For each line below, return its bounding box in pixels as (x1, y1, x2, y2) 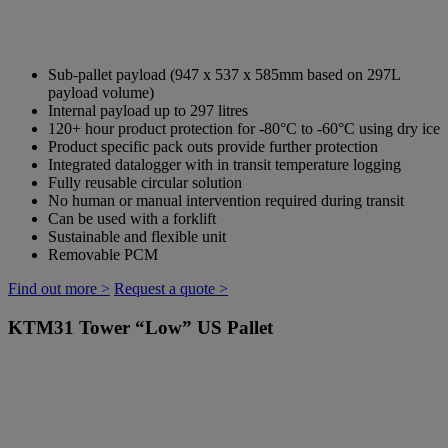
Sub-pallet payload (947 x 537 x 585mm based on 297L (48, 66, 400, 84)
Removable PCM (48, 246, 158, 264)
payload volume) (48, 84, 154, 102)
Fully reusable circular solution (48, 174, 242, 192)
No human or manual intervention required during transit (48, 192, 404, 210)
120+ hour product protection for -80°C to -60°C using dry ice (48, 120, 440, 138)
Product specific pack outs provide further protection (48, 138, 378, 156)
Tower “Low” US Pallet (74, 317, 273, 339)
